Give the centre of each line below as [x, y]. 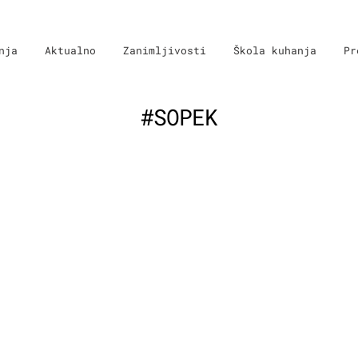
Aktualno [70, 50]
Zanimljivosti [165, 50]
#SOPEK [179, 117]
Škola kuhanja [275, 50]
